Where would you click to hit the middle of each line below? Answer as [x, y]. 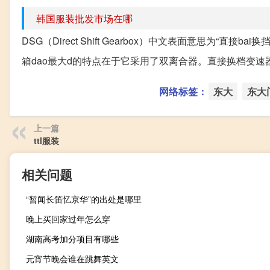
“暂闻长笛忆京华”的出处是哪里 [84, 199]
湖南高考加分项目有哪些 [72, 238]
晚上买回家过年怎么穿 [68, 218]
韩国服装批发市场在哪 [84, 18]
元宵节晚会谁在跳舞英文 [72, 258]
